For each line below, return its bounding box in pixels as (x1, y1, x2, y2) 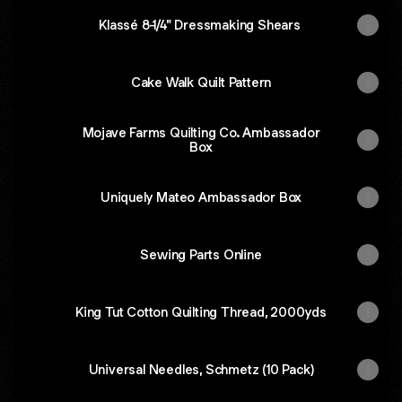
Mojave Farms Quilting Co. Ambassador (82, 124, 320, 141)
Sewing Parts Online (140, 246, 262, 263)
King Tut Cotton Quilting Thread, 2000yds (75, 303, 327, 320)
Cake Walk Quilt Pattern (130, 74, 272, 91)
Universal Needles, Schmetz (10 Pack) (88, 361, 314, 378)
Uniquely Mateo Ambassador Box (100, 188, 302, 205)
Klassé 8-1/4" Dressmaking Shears (99, 16, 303, 33)
